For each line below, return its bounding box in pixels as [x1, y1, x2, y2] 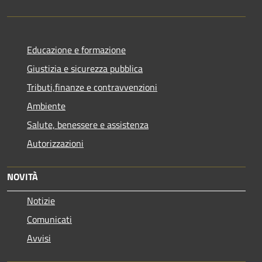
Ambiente [27, 99, 65, 113]
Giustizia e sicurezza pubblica [27, 61, 143, 76]
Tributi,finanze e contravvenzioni [27, 80, 157, 95]
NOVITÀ [7, 170, 38, 184]
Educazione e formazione [27, 43, 126, 57]
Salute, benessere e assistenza [27, 118, 149, 132]
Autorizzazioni [27, 136, 84, 151]
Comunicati [27, 212, 72, 227]
